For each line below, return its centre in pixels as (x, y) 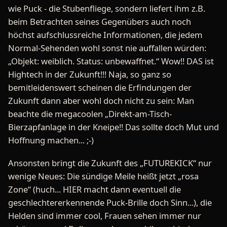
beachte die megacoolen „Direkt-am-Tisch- (90, 113)
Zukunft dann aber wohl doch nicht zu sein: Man (101, 100)
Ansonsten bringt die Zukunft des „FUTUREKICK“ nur (110, 163)
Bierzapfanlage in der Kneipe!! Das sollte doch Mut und (113, 127)
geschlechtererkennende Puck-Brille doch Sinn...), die (110, 203)
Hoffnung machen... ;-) (51, 140)
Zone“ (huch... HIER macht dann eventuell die (94, 190)
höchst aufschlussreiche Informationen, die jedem (105, 34)
